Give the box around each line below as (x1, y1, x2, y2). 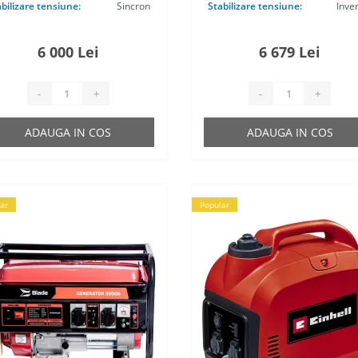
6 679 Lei (259, 42, 321, 62)
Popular (199, 199, 229, 210)
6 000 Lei (37, 42, 99, 62)
